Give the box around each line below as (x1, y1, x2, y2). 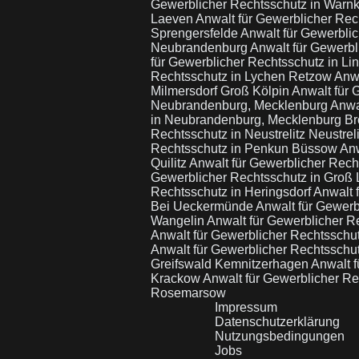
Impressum (214, 301, 277, 314)
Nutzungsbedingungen (214, 329, 345, 343)
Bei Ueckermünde (151, 200, 256, 213)
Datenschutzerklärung (214, 315, 340, 329)
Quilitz (151, 156, 189, 170)
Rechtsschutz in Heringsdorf (151, 185, 313, 199)
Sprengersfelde (151, 26, 240, 40)
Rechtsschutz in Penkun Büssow (151, 142, 340, 155)
